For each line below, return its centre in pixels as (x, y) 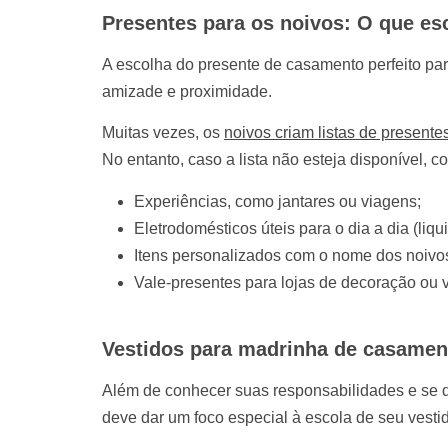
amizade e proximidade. (187, 92)
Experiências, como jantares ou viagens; (277, 201)
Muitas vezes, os (163, 133)
